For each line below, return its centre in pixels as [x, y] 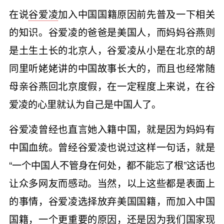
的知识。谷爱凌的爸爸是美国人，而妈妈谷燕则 [112, 32]
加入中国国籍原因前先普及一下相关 [137, 14]
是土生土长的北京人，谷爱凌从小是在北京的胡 [112, 50]
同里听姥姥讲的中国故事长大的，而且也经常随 [112, 68]
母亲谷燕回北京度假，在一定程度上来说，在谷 [112, 86]
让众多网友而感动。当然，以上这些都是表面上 [112, 182]
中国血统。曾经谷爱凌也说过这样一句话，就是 [112, 146]
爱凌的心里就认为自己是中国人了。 [85, 104]
